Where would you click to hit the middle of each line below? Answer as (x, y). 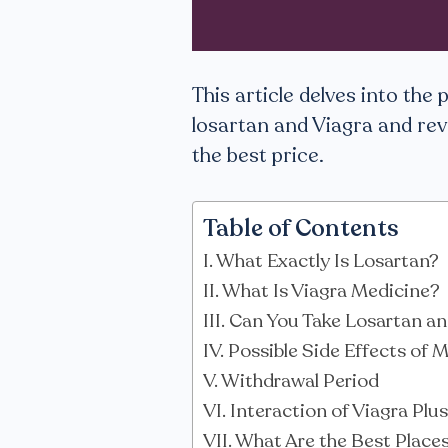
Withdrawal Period (300, 381)
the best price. (258, 155)
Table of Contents (300, 228)
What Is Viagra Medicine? (331, 291)
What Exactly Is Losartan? (327, 261)
